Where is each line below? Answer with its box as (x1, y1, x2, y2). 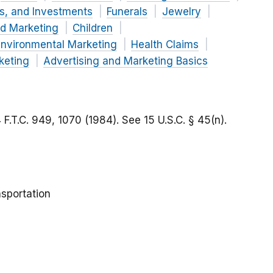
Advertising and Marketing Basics (43, 55, 208, 68)
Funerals (107, 5, 147, 18)
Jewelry (161, 5, 201, 18)
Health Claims (131, 38, 199, 51)
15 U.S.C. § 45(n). (144, 114, 227, 127)
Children (73, 22, 113, 35)
